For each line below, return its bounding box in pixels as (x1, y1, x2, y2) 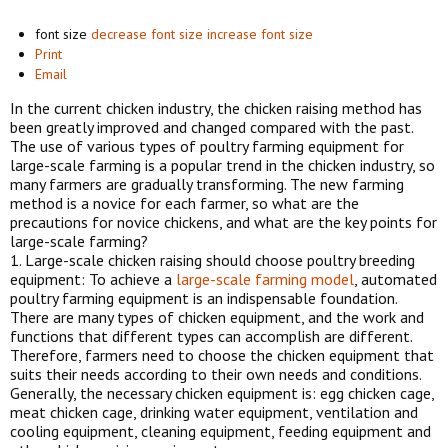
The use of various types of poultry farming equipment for (10, 136, 404, 156)
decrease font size (91, 25, 203, 43)
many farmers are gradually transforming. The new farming (10, 174, 404, 194)
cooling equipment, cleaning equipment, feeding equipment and (10, 421, 431, 441)
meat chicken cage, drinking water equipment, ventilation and (10, 402, 418, 422)
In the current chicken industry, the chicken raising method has (10, 98, 422, 118)
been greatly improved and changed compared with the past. (10, 117, 413, 137)
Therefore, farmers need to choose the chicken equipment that (10, 345, 434, 365)
